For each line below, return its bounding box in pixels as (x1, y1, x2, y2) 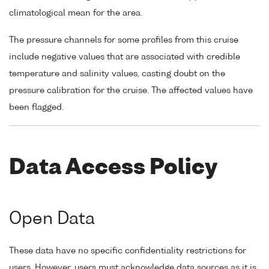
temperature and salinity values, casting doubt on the (9, 69, 225, 78)
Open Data (9, 210, 95, 228)
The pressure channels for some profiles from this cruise (9, 35, 238, 44)
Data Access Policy (9, 158, 217, 180)
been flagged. (9, 103, 64, 112)
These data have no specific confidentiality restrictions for (9, 246, 246, 255)
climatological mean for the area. (9, 8, 142, 17)
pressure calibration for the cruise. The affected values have (9, 86, 253, 95)
